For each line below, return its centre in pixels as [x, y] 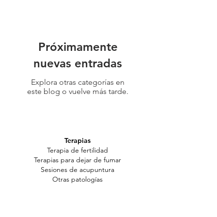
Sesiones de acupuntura [77, 170]
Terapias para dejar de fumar [77, 160]
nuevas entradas [78, 63]
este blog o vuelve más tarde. [78, 91]
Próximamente [78, 47]
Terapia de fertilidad [77, 150]
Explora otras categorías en [78, 82]
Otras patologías [77, 179]
